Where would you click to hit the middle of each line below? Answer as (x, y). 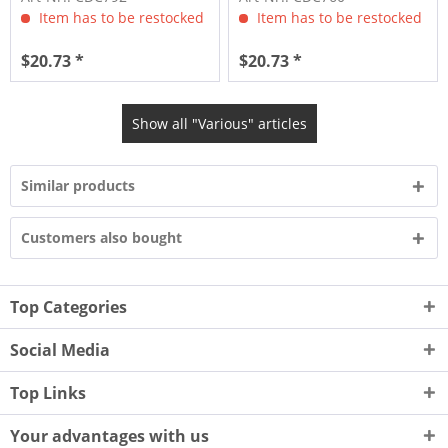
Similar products (78, 185)
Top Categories (68, 306)
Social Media (60, 349)
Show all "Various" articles (220, 123)
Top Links (48, 392)
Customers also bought (101, 237)
